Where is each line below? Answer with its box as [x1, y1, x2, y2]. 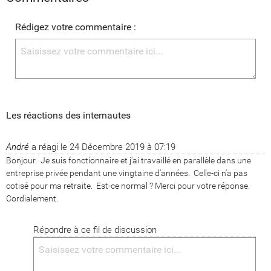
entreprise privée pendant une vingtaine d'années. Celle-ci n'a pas [6, 168, 247, 178]
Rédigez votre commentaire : [15, 21, 136, 33]
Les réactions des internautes [6, 109, 131, 121]
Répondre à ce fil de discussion [33, 224, 157, 235]
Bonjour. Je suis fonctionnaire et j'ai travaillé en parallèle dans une [6, 155, 251, 165]
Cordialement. [6, 193, 58, 203]
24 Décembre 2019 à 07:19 [70, 141, 175, 152]
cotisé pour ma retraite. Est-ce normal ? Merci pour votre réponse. [6, 180, 250, 191]
